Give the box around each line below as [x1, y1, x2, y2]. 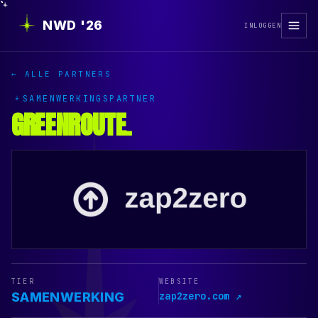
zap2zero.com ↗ [159, 290, 241, 302]
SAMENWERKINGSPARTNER [23, 93, 156, 104]
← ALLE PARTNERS [11, 69, 112, 79]
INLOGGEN [244, 21, 281, 30]
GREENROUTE [11, 106, 126, 144]
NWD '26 [43, 18, 104, 33]
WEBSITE [159, 277, 200, 286]
